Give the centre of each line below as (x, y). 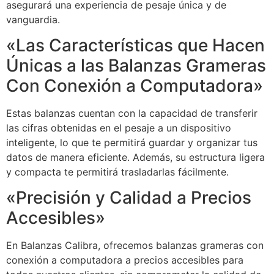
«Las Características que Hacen (135, 46)
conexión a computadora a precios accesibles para (125, 260)
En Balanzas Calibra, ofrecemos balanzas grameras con (135, 246)
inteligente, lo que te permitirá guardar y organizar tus (132, 143)
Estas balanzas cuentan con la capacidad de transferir (132, 113)
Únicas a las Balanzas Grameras (136, 66)
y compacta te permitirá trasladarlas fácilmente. (117, 172)
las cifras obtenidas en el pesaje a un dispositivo (119, 128)
